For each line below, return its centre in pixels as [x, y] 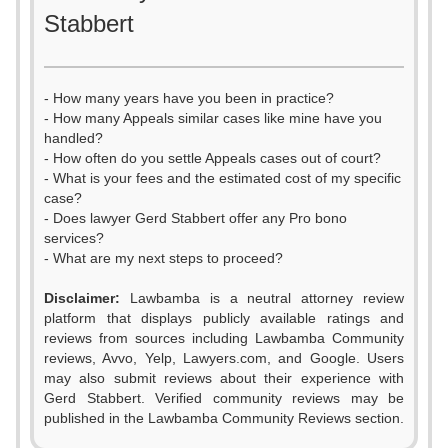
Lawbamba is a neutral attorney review [262, 298]
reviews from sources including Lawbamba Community [224, 338]
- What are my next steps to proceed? [163, 258]
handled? [73, 138]
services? [74, 238]
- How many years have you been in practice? [189, 98]
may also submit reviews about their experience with [224, 378]
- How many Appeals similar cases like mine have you [213, 118]
